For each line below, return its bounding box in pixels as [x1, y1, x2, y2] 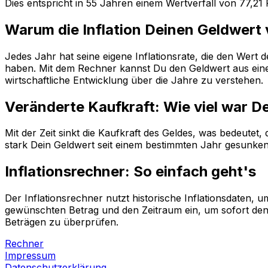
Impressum [5, 249, 56, 262]
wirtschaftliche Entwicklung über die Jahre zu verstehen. [5, 74, 263, 86]
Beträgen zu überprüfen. [5, 216, 118, 229]
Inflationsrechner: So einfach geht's [5, 163, 256, 181]
